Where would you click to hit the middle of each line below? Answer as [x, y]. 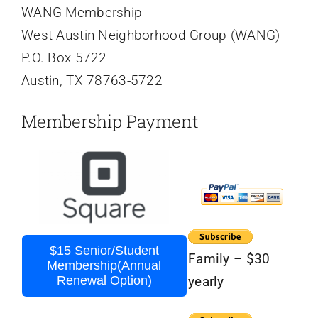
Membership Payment [110, 121]
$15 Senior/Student [104, 250]
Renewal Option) [104, 280]
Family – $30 [229, 258]
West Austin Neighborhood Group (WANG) [150, 35]
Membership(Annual [104, 265]
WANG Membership [82, 13]
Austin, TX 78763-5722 [92, 81]
